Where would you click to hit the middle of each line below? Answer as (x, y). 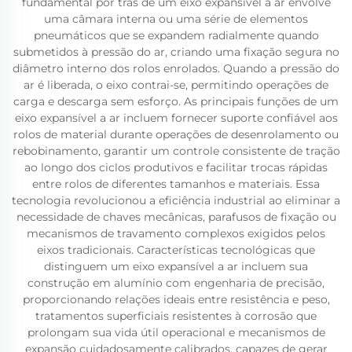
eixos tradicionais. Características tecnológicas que (176, 250)
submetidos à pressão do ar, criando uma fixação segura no (176, 52)
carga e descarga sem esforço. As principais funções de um (176, 101)
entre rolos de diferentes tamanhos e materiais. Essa (176, 184)
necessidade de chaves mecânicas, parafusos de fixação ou (176, 217)
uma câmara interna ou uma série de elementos (176, 19)
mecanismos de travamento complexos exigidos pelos (176, 233)
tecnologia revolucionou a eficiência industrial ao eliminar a (176, 200)
